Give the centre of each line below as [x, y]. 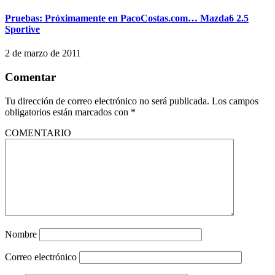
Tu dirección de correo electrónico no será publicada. [107, 101]
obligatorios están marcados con [68, 112]
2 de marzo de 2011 [43, 53]
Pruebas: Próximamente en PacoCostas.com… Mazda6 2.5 [127, 18]
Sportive [22, 29]
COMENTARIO [38, 133]
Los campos [235, 101]
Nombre [21, 234]
